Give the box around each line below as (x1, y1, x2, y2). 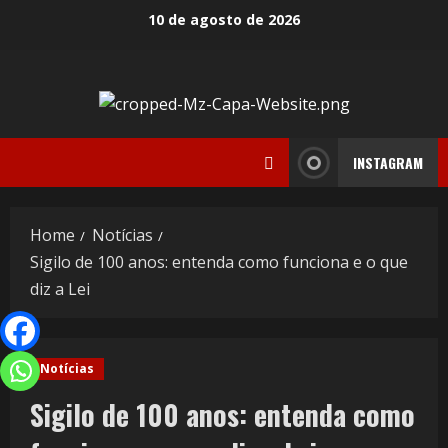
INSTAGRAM (353, 152, 423, 174)
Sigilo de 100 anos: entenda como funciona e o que (30, 251, 408, 274)
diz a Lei (30, 278, 90, 301)
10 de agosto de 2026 (148, 9, 300, 29)
